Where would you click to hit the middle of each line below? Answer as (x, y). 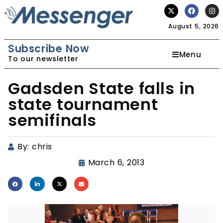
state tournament (83, 104)
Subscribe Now (49, 49)
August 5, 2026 (194, 26)
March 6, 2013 (116, 163)
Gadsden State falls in (102, 88)
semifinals (53, 120)
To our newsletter (43, 59)
